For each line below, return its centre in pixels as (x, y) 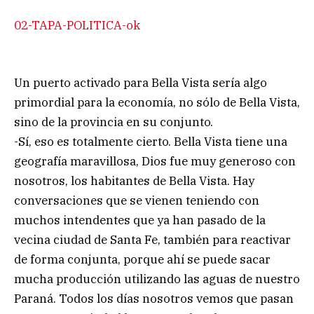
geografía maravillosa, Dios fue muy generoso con (155, 162)
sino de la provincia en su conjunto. (114, 122)
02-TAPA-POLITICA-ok (77, 26)
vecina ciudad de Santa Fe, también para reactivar (152, 240)
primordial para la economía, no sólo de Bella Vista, (157, 103)
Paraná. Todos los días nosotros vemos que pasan (154, 299)
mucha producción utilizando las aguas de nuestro (157, 279)
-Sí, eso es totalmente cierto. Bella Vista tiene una (151, 142)
